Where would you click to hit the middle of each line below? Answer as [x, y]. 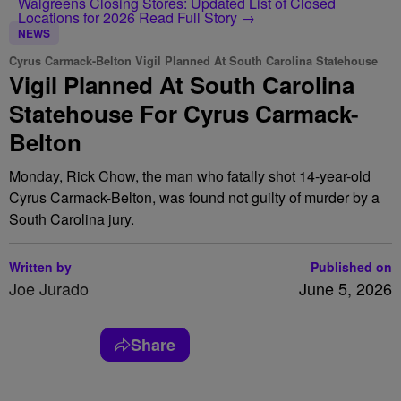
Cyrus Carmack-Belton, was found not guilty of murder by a [194, 197]
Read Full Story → [197, 17]
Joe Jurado [49, 288]
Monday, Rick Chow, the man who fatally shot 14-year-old [190, 176]
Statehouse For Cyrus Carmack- [184, 113]
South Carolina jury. [72, 219]
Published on [351, 267]
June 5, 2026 [346, 288]
